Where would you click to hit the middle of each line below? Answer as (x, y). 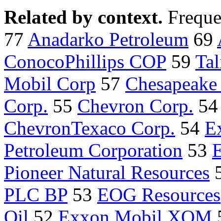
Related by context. (86, 17)
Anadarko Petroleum (108, 39)
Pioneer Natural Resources (107, 173)
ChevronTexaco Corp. (90, 128)
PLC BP (36, 195)
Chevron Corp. (135, 106)
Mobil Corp (50, 84)
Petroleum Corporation (93, 150)
